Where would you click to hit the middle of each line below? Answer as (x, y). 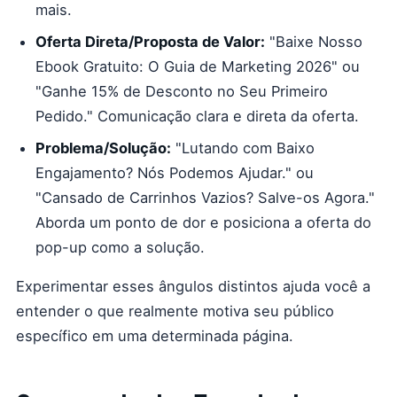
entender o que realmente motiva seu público (175, 311)
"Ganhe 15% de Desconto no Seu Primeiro (182, 91)
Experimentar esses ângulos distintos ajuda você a (193, 286)
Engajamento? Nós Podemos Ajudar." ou (175, 173)
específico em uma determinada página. (155, 336)
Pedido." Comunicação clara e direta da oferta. (197, 116)
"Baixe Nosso (314, 42)
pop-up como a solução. (120, 247)
